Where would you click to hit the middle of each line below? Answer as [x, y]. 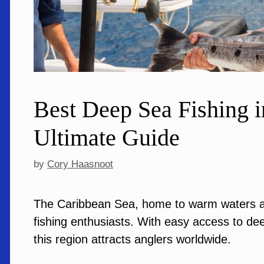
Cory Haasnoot [80, 164]
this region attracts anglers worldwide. [134, 239]
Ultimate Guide [107, 137]
